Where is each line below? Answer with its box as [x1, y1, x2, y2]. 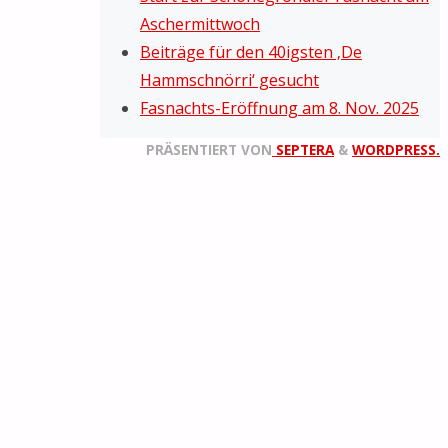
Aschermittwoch [140, 13, 260, 36]
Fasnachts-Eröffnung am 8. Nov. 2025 [140, 97, 419, 120]
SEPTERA [272, 140, 334, 160]
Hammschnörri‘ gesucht [140, 69, 319, 92]
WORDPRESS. [352, 140, 440, 160]
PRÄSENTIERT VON [146, 140, 272, 160]
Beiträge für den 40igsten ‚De [140, 41, 362, 64]
